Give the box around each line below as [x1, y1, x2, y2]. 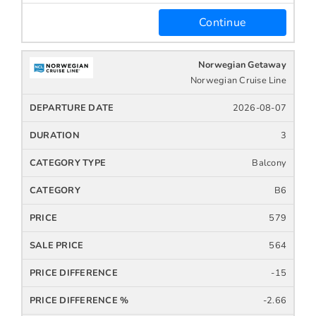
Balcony [252, 156, 286, 169]
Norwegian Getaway [197, 58, 286, 71]
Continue [199, 14, 246, 30]
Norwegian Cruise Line [190, 73, 286, 87]
